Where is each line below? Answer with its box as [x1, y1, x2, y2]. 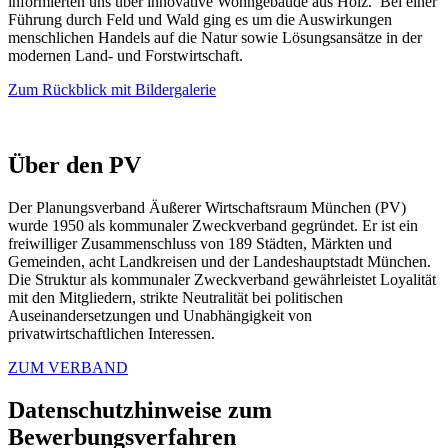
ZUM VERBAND [8, 359, 128, 377]
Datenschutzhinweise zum [8, 397, 272, 424]
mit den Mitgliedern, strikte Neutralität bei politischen [8, 289, 343, 307]
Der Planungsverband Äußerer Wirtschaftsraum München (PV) [8, 199, 406, 217]
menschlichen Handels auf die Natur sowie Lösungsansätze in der [8, 28, 422, 46]
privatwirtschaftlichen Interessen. [8, 325, 215, 343]
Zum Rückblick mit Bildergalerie [8, 80, 216, 98]
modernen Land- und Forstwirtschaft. [8, 46, 243, 64]
